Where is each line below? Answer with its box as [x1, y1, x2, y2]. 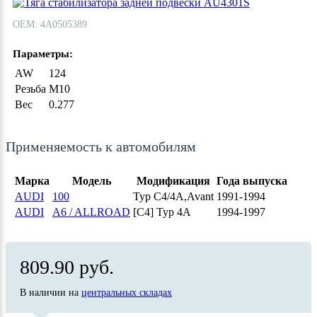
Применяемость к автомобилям [6, 139, 196, 154]
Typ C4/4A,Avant [133, 190, 214, 202]
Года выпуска [217, 175, 287, 187]
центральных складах [81, 287, 172, 298]
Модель [71, 175, 111, 187]
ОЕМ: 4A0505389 [13, 19, 87, 30]
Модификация [137, 175, 210, 187]
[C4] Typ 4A [133, 206, 191, 218]
